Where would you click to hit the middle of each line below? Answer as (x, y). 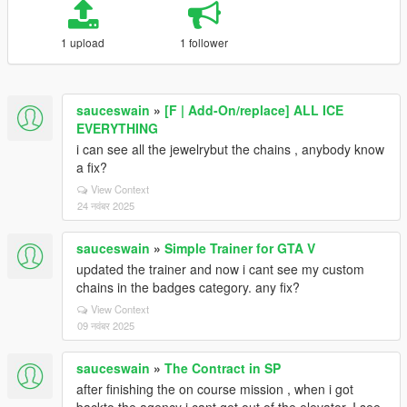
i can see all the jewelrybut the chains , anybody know (230, 149)
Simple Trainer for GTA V (240, 248)
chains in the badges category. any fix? (188, 287)
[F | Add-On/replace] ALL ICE (254, 110)
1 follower (204, 42)
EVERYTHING (117, 128)
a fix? (92, 167)
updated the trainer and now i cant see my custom (220, 269)
